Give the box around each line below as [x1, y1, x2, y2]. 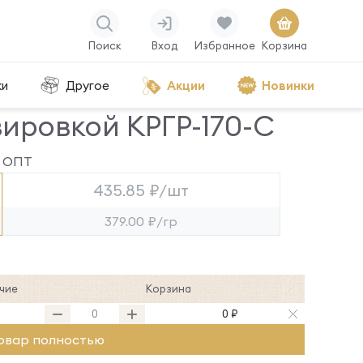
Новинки [261, 77, 314, 93]
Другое [65, 77, 109, 93]
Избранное [194, 39, 255, 52]
